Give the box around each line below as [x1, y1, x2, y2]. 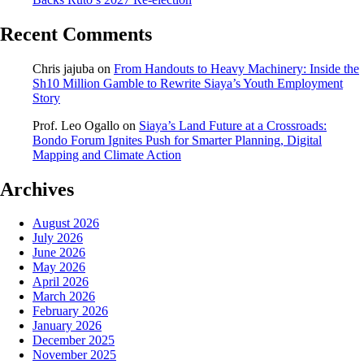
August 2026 [32, 216, 99, 231]
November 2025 [32, 348, 116, 362]
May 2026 [32, 260, 85, 275]
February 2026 [32, 304, 108, 318]
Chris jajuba [32, 61, 94, 76]
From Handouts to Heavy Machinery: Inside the [114, 61, 359, 76]
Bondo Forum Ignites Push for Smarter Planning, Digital [32, 132, 322, 147]
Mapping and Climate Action [32, 147, 181, 162]
